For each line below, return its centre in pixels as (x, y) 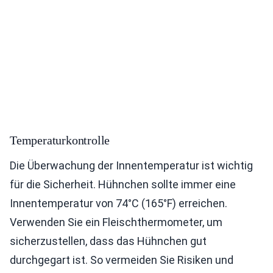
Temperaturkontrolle (60, 140)
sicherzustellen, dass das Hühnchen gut (108, 241)
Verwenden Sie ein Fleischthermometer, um (116, 222)
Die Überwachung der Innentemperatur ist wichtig (131, 165)
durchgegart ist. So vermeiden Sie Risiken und (122, 260)
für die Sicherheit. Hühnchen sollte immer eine (123, 184)
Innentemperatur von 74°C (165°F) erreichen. (119, 203)
